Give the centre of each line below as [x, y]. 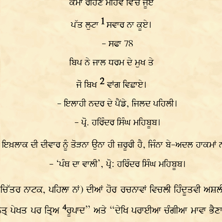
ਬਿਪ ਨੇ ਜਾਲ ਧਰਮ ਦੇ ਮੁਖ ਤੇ [111, 63]
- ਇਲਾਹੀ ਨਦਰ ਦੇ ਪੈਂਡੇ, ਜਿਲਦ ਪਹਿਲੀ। [117, 104]
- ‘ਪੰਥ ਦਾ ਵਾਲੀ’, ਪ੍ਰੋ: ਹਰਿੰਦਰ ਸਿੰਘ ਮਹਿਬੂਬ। [117, 164]
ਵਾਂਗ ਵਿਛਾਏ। [127, 85]
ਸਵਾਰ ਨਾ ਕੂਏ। [129, 26]
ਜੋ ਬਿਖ [88, 85]
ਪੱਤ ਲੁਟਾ [86, 26]
